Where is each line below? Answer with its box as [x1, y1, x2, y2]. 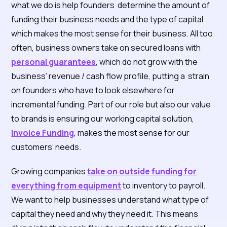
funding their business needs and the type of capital [11, 14, 204, 25]
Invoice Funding [11, 127, 74, 138]
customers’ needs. [11, 141, 82, 153]
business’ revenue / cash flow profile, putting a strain [11, 70, 210, 82]
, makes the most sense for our [74, 127, 190, 138]
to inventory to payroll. [121, 180, 206, 191]
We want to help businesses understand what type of [11, 194, 209, 205]
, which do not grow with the [96, 56, 198, 67]
